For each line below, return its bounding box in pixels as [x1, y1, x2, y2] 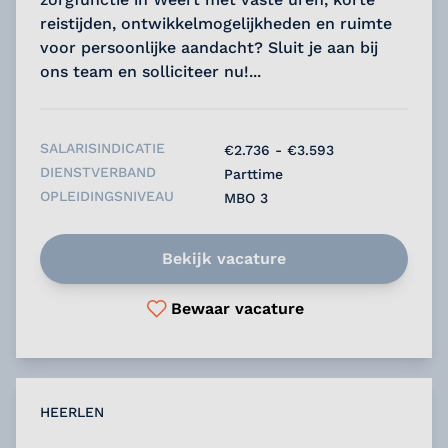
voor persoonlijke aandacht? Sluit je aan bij [40, 37, 378, 57]
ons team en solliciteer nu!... [40, 61, 261, 81]
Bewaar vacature [170, 298, 304, 318]
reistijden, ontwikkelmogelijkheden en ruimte [40, 13, 392, 33]
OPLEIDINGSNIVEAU [40, 187, 174, 204]
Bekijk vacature [162, 248, 286, 268]
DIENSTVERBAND [40, 163, 156, 180]
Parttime [224, 165, 283, 182]
